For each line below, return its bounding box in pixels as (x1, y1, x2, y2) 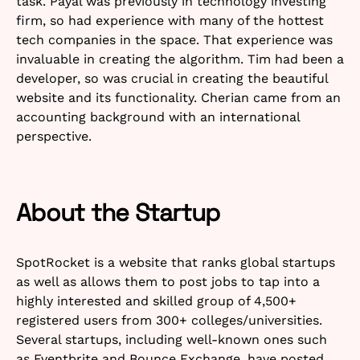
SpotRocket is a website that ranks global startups (16, 254, 335, 270)
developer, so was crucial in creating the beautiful (16, 70, 328, 86)
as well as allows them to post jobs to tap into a (16, 273, 320, 289)
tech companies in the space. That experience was (16, 31, 333, 47)
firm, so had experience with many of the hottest (16, 12, 324, 28)
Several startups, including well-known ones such (16, 331, 327, 347)
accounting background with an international (16, 108, 300, 125)
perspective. (16, 128, 92, 144)
